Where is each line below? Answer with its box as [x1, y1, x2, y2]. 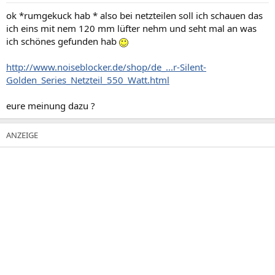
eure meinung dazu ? [6, 99, 95, 112]
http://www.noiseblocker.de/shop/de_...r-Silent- [6, 60, 206, 73]
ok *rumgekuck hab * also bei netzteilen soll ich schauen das [6, 9, 263, 21]
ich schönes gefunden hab [6, 34, 119, 47]
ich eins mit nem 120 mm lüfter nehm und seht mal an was [6, 21, 257, 34]
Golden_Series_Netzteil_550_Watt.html [6, 73, 169, 86]
